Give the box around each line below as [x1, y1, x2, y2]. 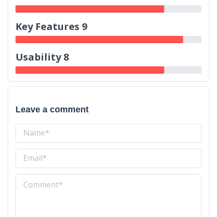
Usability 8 [15, 50, 69, 63]
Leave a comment [15, 104, 89, 114]
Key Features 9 [15, 20, 87, 33]
